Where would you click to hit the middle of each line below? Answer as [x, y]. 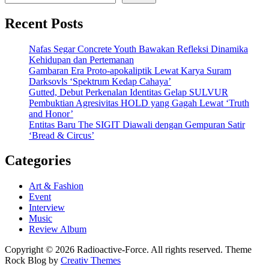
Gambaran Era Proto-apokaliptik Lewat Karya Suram [130, 70]
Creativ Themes [91, 261]
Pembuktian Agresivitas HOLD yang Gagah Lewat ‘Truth [139, 103]
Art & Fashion [56, 186]
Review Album [58, 229]
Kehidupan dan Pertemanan [81, 59]
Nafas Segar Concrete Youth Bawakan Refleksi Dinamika [138, 49]
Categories [38, 161]
